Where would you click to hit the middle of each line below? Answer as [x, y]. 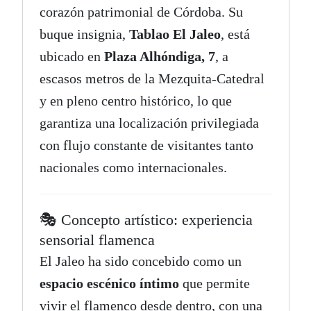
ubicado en [72, 57]
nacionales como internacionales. [133, 168]
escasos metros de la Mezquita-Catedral [152, 79]
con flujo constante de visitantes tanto [146, 145]
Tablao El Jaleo [175, 34]
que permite [214, 284]
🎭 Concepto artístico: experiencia [146, 220]
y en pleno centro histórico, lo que [135, 101]
